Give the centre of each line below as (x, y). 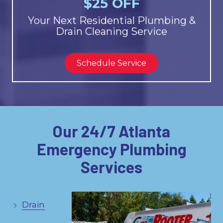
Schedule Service (111, 63)
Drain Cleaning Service (111, 32)
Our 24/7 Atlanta (111, 131)
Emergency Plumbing (111, 149)
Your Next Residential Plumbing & (111, 21)
